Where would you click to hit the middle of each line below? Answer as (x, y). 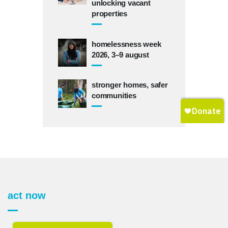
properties (109, 14)
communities (114, 96)
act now (27, 195)
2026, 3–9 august (120, 54)
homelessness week (126, 44)
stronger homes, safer (130, 85)
